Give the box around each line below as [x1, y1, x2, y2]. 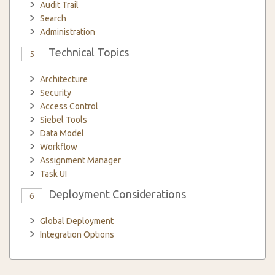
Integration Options [40, 230, 114, 239]
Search [40, 14, 66, 23]
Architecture [40, 74, 88, 84]
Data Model [40, 128, 84, 138]
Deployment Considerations [48, 188, 186, 200]
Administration [40, 27, 95, 37]
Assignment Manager [40, 155, 121, 165]
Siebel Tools [40, 115, 87, 125]
